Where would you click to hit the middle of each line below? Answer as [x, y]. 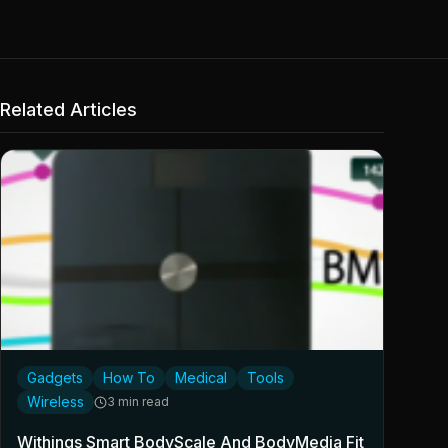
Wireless [55, 402]
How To [129, 378]
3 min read [138, 402]
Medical [201, 378]
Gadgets [55, 378]
